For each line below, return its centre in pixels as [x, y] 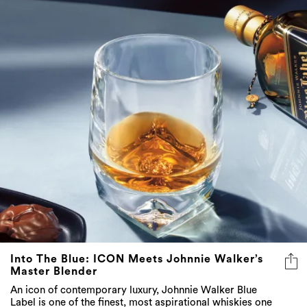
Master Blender [54, 272]
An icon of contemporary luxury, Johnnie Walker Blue [134, 291]
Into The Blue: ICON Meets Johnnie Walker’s [137, 259]
